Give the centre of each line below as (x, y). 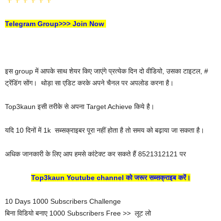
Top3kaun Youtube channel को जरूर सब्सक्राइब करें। (110, 177)
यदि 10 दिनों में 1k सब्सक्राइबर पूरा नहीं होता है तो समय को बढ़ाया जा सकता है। (105, 130)
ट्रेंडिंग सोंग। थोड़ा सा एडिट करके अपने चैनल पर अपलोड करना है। (89, 83)
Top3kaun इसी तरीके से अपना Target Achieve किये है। (80, 106)
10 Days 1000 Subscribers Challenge (63, 201)
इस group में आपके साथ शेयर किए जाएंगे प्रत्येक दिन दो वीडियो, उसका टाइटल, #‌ (107, 71)
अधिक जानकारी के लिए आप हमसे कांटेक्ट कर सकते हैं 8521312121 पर (95, 154)
